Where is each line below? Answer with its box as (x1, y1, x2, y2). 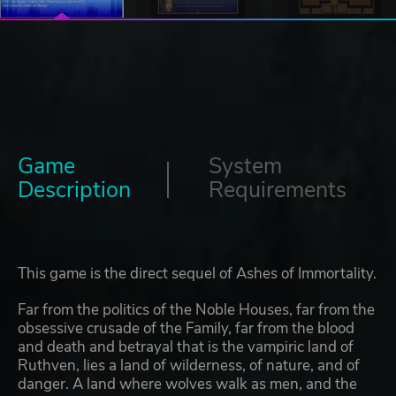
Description (18, 175, 131, 206)
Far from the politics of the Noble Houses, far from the (18, 300, 375, 321)
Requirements (209, 175, 346, 206)
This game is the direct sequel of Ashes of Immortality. (18, 263, 377, 285)
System (209, 151, 282, 182)
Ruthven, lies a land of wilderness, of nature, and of (18, 355, 360, 377)
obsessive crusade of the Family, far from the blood (18, 318, 354, 339)
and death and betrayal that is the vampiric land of (18, 337, 354, 358)
